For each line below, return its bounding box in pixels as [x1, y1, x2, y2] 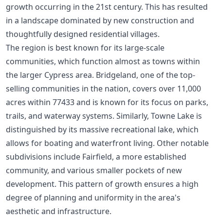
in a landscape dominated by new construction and [6, 15, 194, 26]
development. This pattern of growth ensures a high [6, 179, 199, 190]
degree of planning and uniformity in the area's [6, 192, 181, 203]
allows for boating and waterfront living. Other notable [6, 138, 209, 149]
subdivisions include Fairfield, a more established [6, 151, 186, 163]
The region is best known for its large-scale [6, 42, 164, 54]
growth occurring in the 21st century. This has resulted [6, 1, 208, 13]
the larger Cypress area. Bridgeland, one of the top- [6, 70, 195, 81]
